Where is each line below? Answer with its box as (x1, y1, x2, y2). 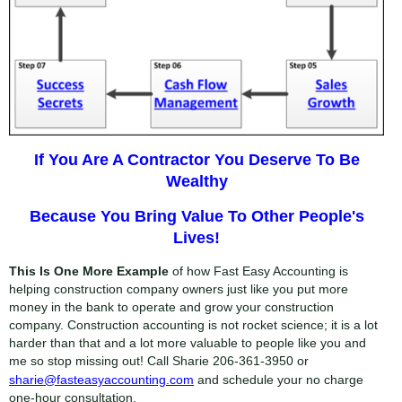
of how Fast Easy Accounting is (169, 263, 348, 278)
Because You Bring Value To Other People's (29, 205, 364, 225)
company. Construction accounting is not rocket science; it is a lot (9, 317, 378, 332)
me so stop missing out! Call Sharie (9, 353, 213, 368)
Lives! (173, 227, 220, 247)
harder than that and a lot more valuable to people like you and (9, 335, 366, 350)
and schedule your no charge (194, 372, 363, 388)
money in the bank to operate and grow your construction (9, 299, 334, 314)
